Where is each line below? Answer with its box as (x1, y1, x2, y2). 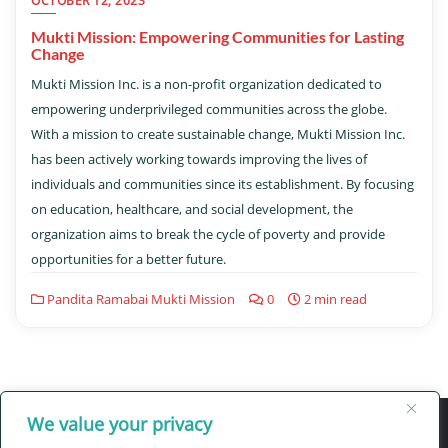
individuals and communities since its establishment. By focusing (31, 175, 414, 194)
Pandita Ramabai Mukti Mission (44, 290, 235, 309)
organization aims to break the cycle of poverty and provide (31, 225, 385, 244)
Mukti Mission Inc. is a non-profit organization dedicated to (31, 75, 382, 94)
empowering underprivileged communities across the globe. (31, 100, 387, 119)
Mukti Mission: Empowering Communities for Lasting (31, 27, 404, 47)
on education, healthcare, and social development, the (31, 200, 353, 219)
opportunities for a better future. (31, 250, 226, 269)
